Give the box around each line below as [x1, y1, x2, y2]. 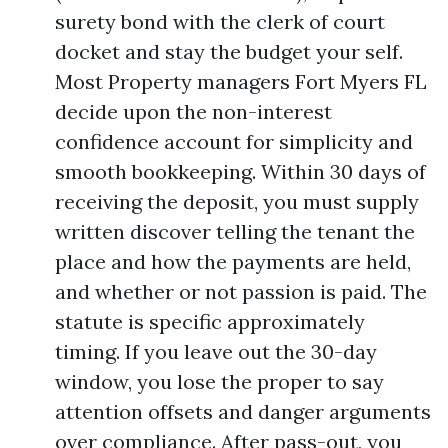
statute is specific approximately [55, 309, 365, 334]
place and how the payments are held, [55, 249, 411, 274]
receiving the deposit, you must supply [55, 189, 419, 214]
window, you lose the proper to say [55, 369, 384, 394]
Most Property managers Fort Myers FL [55, 69, 427, 94]
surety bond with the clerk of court [55, 9, 385, 34]
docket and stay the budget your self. [55, 39, 403, 64]
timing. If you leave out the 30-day [55, 339, 377, 364]
